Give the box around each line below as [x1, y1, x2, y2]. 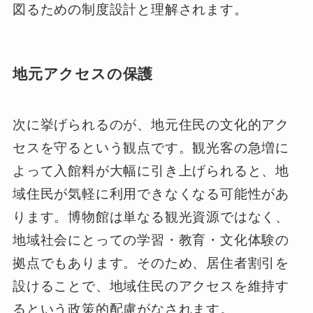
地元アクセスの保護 [12, 66, 154, 82]
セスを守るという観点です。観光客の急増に [12, 140, 290, 155]
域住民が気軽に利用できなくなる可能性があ [12, 186, 290, 201]
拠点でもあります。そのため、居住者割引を [12, 255, 290, 270]
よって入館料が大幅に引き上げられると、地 [12, 163, 290, 178]
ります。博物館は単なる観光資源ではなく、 [12, 209, 290, 224]
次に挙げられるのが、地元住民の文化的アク [12, 117, 290, 132]
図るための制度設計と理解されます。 [12, 2, 248, 17]
